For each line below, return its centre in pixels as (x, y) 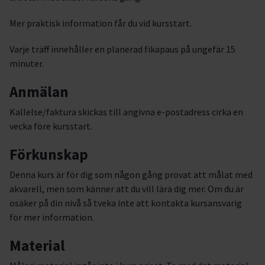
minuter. (28, 63)
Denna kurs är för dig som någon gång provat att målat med (131, 174)
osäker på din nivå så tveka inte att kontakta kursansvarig (126, 203)
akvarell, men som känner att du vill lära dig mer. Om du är (127, 189)
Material (37, 245)
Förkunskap (49, 154)
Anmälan (39, 92)
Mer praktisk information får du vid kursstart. (101, 23)
